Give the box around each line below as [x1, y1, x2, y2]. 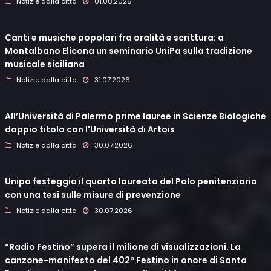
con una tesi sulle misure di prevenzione [5, 189, 181, 201]
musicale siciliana [5, 58, 85, 71]
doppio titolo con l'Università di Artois [5, 123, 175, 136]
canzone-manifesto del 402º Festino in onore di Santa [5, 254, 247, 267]
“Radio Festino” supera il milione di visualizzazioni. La [5, 241, 241, 253]
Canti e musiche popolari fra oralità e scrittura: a [5, 31, 224, 44]
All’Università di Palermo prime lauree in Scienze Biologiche [5, 110, 266, 123]
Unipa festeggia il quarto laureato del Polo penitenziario [5, 175, 257, 188]
